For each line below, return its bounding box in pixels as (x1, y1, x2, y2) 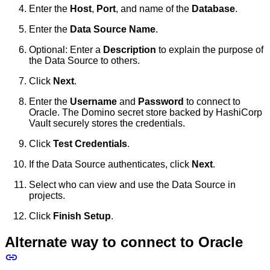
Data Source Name (70, 24, 155, 34)
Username (70, 96, 117, 107)
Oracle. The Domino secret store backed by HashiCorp (29, 107, 262, 118)
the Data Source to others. (29, 55, 140, 66)
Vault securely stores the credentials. (29, 118, 185, 128)
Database (192, 3, 235, 14)
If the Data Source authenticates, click (29, 159, 192, 169)
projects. (29, 190, 65, 201)
